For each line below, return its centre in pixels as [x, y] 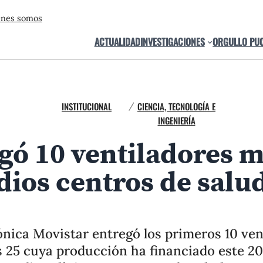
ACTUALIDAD [117, 41]
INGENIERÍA [176, 120]
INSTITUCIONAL [87, 106]
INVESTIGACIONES [172, 41]
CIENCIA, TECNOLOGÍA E [176, 106]
